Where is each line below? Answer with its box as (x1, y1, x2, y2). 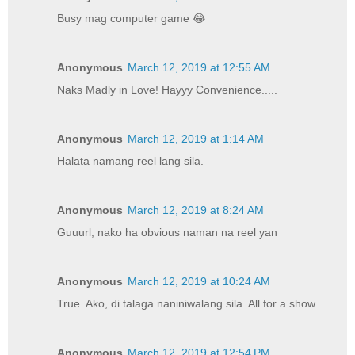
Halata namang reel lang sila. (57, 155, 204, 168)
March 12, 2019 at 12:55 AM (128, 61, 271, 74)
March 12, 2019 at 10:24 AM (128, 275, 271, 288)
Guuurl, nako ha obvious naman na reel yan (57, 226, 278, 239)
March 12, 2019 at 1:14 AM (128, 132, 265, 146)
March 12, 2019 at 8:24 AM (128, 204, 265, 217)
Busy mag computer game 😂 (57, 12, 206, 25)
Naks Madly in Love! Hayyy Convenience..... (57, 83, 278, 97)
